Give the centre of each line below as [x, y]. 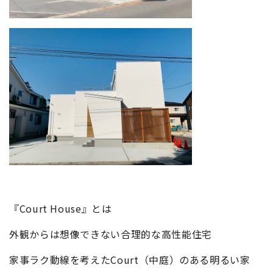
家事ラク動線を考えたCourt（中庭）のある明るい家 [130, 260]
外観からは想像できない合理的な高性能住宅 [111, 234]
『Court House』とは [61, 208]
